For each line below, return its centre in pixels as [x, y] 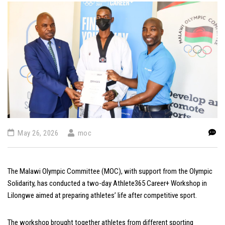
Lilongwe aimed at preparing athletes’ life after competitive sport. [102, 196]
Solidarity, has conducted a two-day [60, 184]
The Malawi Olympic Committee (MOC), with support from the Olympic [110, 172]
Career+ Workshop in [176, 184]
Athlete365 [129, 184]
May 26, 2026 [37, 133]
